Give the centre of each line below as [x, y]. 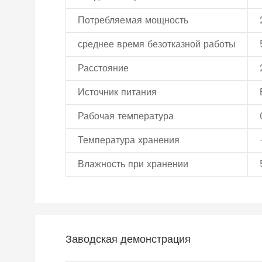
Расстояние [105, 68]
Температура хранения [129, 140]
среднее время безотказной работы [157, 44]
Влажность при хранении [133, 164]
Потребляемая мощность [133, 20]
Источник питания [117, 92]
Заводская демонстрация [128, 239]
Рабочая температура [126, 116]
